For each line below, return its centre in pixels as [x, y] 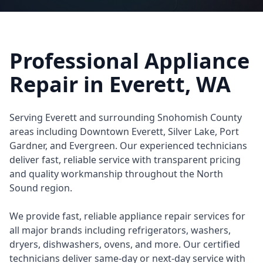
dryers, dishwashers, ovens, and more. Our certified [125, 244]
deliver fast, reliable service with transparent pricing [125, 160]
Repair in [59, 84]
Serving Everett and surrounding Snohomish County [126, 117]
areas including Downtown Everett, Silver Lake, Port [124, 131]
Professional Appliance [129, 61]
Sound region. [41, 188]
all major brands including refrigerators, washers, [120, 230]
